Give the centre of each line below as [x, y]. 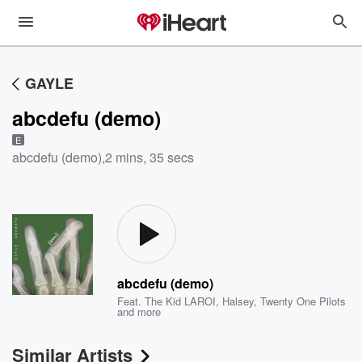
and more [139, 311]
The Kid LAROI [181, 301]
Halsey [238, 301]
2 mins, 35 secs [149, 157]
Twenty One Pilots [303, 301]
